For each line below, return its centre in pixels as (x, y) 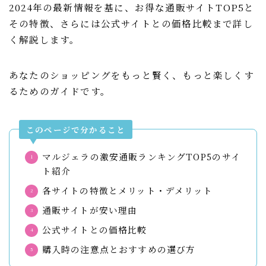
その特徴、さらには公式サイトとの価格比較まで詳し (131, 23)
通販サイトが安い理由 (90, 210)
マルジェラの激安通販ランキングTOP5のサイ (141, 157)
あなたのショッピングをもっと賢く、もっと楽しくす (132, 75)
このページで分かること (76, 129)
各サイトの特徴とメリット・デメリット (127, 191)
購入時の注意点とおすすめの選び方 (119, 249)
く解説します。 (45, 39)
